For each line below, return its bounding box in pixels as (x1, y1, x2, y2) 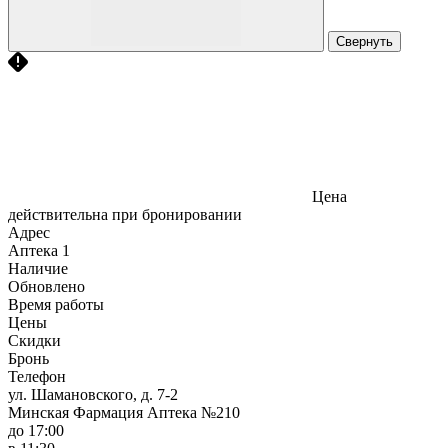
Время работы (8, 295, 104, 313)
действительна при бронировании (8, 205, 242, 223)
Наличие (8, 259, 68, 277)
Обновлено (8, 277, 85, 295)
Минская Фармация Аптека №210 (8, 403, 240, 421)
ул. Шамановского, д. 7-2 (8, 385, 178, 403)
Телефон (8, 367, 66, 385)
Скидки (8, 331, 61, 349)
